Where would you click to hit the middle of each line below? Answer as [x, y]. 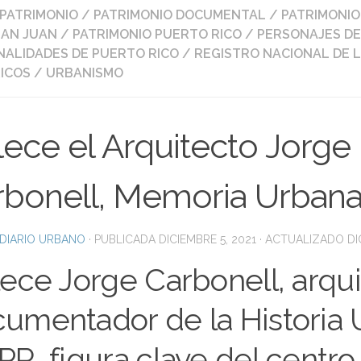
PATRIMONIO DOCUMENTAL [180, 15]
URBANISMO [85, 73]
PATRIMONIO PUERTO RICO [157, 34]
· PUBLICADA [124, 239]
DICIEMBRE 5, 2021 [207, 239]
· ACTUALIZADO [302, 239]
